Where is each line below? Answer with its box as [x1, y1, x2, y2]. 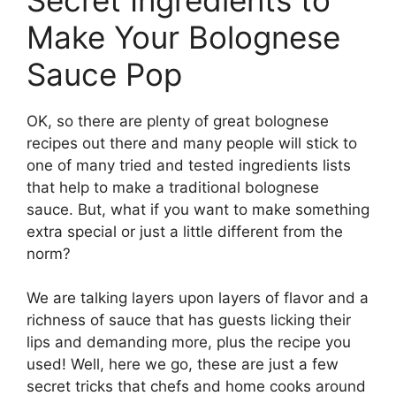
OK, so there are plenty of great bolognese [27, 111, 329, 130]
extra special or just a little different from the [27, 222, 343, 240]
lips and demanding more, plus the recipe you [27, 333, 351, 352]
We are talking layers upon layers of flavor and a [27, 289, 369, 308]
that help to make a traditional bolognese [27, 178, 319, 196]
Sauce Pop [27, 55, 182, 93]
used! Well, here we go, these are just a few [27, 355, 339, 374]
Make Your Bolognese [27, 18, 340, 56]
